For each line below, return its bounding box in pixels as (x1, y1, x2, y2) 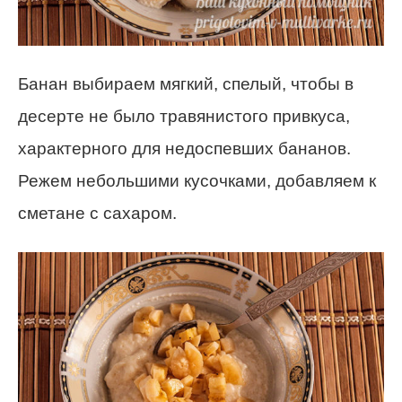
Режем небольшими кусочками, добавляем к (18, 171, 376, 191)
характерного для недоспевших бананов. (18, 139, 351, 159)
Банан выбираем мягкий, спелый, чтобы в (18, 74, 354, 94)
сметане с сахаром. (18, 204, 177, 223)
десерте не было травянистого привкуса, (18, 107, 350, 127)
